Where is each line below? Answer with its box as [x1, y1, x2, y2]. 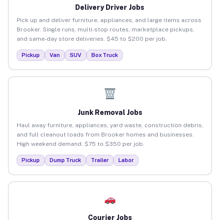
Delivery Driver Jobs [75, 3, 145, 11]
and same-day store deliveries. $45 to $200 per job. [16, 35, 167, 42]
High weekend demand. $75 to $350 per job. [16, 140, 144, 147]
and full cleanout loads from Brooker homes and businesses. [16, 131, 194, 138]
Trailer [90, 157, 109, 163]
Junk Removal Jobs [77, 108, 142, 116]
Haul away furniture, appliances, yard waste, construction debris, [16, 121, 203, 129]
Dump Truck [49, 157, 81, 163]
